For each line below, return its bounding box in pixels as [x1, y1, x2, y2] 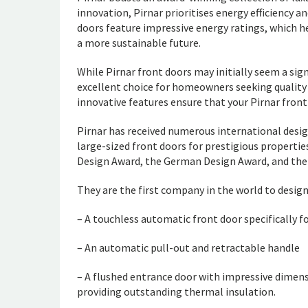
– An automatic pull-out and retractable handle [77, 241, 300, 254]
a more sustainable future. [77, 36, 201, 49]
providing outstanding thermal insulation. [77, 285, 276, 298]
